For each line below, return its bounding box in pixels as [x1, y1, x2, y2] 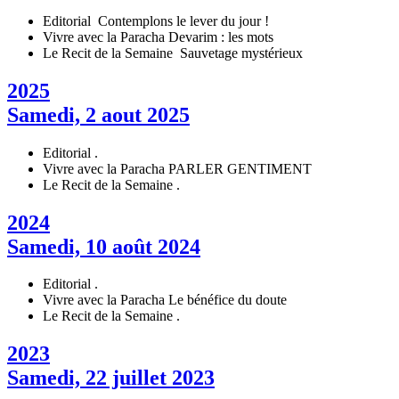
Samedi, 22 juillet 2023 [7, 366, 215, 390]
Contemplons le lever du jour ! [94, 12, 269, 28]
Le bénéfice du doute [168, 292, 287, 308]
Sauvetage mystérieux [176, 45, 303, 61]
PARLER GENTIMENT [168, 160, 312, 176]
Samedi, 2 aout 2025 [7, 102, 190, 126]
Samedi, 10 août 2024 [7, 234, 200, 258]
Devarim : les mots [168, 28, 273, 45]
